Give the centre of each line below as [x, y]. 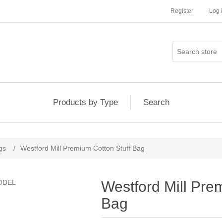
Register [182, 11]
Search [156, 102]
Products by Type [85, 102]
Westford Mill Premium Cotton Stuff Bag [83, 148]
